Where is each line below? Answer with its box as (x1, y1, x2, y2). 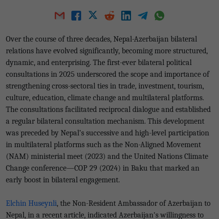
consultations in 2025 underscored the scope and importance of (6, 70, 209, 79)
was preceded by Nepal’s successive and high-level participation (6, 129, 209, 137)
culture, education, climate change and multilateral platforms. (6, 93, 204, 102)
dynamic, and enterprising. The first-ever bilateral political (6, 58, 192, 67)
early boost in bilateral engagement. (6, 175, 120, 184)
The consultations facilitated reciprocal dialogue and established (6, 105, 211, 114)
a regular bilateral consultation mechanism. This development (6, 117, 204, 126)
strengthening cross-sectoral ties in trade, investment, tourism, (6, 82, 204, 90)
